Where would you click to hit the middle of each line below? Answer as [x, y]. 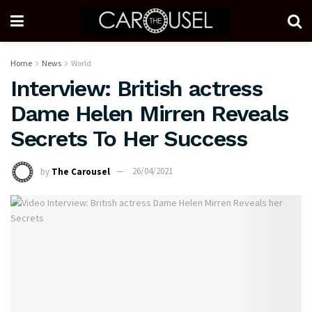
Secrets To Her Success [129, 139]
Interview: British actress [136, 88]
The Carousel [81, 171]
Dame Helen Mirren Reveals [149, 114]
